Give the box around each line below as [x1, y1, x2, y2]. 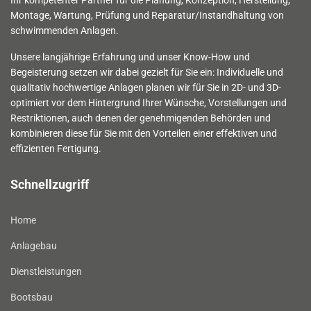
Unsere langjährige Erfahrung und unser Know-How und [10, 51, 250, 62]
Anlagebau [10, 239, 57, 251]
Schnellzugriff [10, 176, 89, 192]
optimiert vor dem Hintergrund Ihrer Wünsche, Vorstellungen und [10, 96, 287, 108]
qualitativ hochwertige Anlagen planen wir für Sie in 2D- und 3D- [10, 81, 281, 93]
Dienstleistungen [10, 265, 82, 277]
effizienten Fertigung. [10, 142, 101, 154]
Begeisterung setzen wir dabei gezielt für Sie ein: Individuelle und [10, 66, 283, 78]
